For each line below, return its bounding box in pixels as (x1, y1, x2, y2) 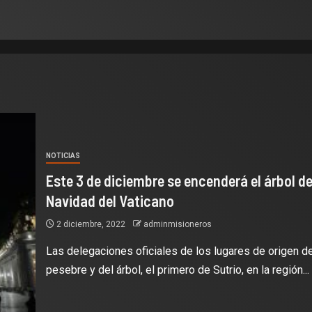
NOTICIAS (45, 151, 80, 159)
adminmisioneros (143, 219, 212, 229)
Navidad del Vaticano (45, 191, 174, 210)
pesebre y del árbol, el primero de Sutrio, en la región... (45, 263, 309, 276)
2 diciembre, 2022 (54, 219, 127, 229)
